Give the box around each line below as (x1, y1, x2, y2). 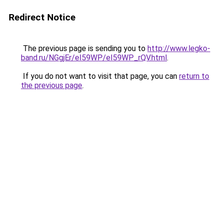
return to (179, 72, 209, 81)
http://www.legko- (147, 44, 210, 53)
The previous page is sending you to (21, 44, 147, 53)
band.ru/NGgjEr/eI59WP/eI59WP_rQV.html (21, 53, 167, 62)
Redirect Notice (9, 12, 75, 23)
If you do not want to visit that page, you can (21, 72, 179, 81)
